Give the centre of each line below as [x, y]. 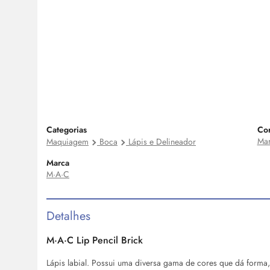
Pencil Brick [116, 240]
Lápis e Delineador [162, 142]
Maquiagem [67, 142]
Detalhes [68, 216]
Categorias [67, 130]
